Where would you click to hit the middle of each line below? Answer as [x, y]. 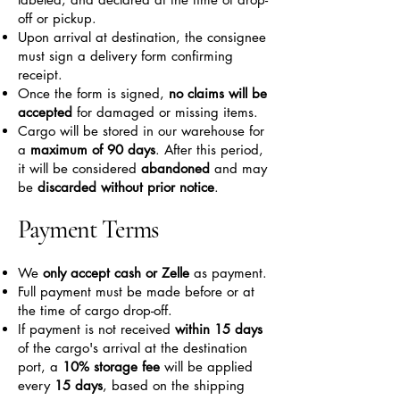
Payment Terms [88, 229]
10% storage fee [113, 367]
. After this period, [209, 150]
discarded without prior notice [126, 187]
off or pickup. [57, 18]
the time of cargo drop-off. [95, 310]
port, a [40, 367]
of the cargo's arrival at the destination [133, 348]
